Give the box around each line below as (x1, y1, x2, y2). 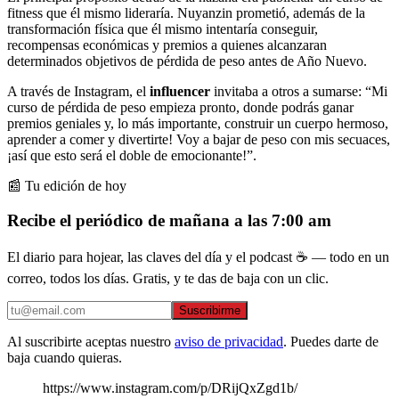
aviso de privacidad (175, 334, 283, 350)
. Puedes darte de (283, 334, 379, 350)
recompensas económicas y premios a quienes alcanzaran (7, 37, 327, 53)
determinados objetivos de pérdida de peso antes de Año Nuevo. (7, 53, 367, 69)
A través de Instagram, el (7, 83, 150, 99)
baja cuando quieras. (7, 350, 122, 366)
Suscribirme (179, 304, 240, 318)
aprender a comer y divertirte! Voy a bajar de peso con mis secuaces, (7, 131, 390, 147)
